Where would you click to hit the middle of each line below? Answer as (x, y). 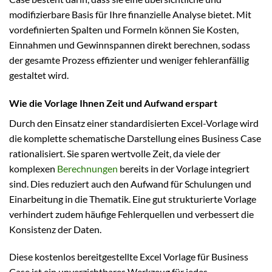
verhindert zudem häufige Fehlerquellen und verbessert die (131, 214)
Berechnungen (87, 168)
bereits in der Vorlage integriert (184, 168)
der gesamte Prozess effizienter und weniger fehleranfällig (129, 59)
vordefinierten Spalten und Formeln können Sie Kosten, (124, 29)
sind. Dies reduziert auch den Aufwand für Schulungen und (130, 183)
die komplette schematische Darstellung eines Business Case (135, 138)
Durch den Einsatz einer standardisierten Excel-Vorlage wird (134, 123)
